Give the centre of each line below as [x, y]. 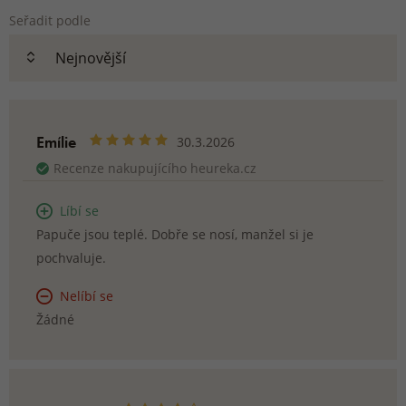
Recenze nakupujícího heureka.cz [155, 168]
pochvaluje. [71, 258]
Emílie [56, 142]
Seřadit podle [50, 20]
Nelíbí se [87, 296]
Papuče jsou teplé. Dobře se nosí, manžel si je [175, 234]
